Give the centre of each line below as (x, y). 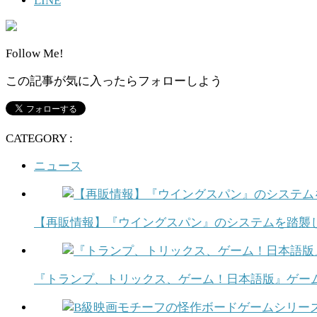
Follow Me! (35, 54)
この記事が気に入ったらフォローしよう (114, 81)
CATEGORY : (39, 138)
